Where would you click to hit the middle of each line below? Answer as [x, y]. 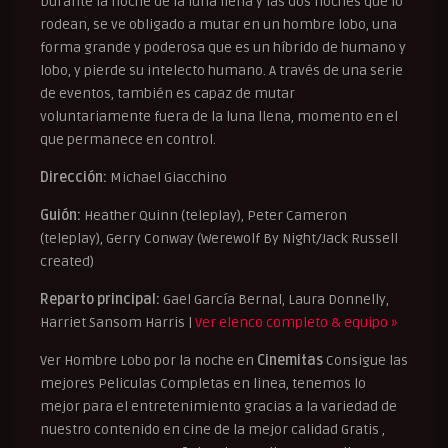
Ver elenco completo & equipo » [296, 322]
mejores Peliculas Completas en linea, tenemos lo [203, 383]
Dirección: [73, 177]
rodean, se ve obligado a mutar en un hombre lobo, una [218, 24]
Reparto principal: [100, 299]
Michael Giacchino [167, 177]
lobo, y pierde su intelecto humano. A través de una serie [221, 70]
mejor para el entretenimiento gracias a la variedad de [218, 406]
